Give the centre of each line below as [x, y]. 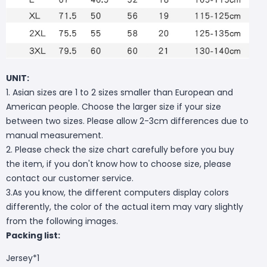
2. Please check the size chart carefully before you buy [120, 149]
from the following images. [62, 221]
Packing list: [33, 235]
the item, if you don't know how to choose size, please [119, 164]
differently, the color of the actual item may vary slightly [125, 207]
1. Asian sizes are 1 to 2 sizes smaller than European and [119, 92]
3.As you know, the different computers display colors [117, 192]
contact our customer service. [70, 178]
